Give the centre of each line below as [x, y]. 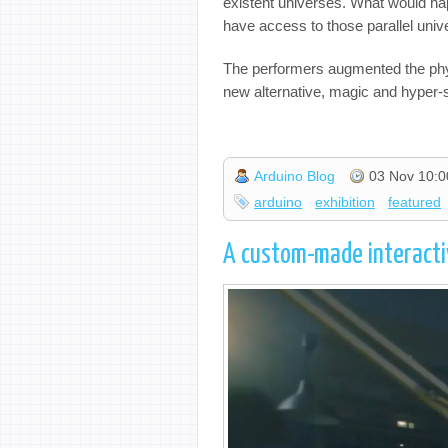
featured [415, 202]
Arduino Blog [295, 176]
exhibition [345, 202]
